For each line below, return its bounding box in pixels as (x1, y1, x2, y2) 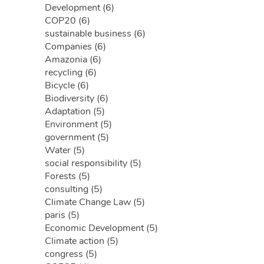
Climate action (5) (45, 235, 118, 247)
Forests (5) (45, 170, 90, 183)
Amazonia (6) (45, 53, 101, 66)
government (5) (45, 131, 109, 144)
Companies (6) (45, 40, 106, 53)
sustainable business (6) (45, 27, 146, 40)
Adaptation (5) (45, 105, 105, 118)
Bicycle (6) (45, 79, 89, 92)
